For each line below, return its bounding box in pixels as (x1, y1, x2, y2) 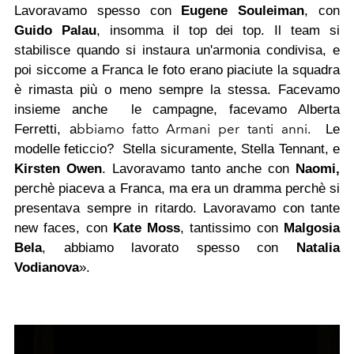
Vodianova (14, 260, 79, 276)
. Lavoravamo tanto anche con (101, 161, 296, 177)
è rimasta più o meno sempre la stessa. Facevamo (14, 82, 340, 98)
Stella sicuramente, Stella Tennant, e (118, 141, 341, 157)
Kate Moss (112, 220, 181, 236)
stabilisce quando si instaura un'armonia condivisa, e (14, 43, 340, 58)
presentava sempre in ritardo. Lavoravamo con (14, 201, 304, 217)
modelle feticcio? (14, 141, 119, 157)
